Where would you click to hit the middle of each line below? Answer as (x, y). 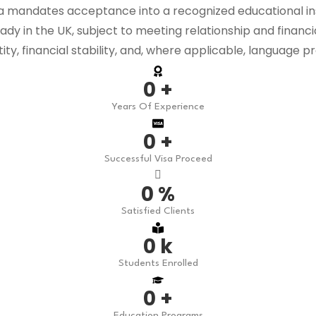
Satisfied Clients (158, 211)
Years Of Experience (158, 107)
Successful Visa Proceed (158, 159)
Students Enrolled (158, 263)
